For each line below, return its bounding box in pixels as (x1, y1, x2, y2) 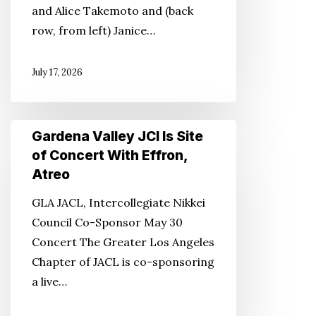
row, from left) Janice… (32, 23, 155, 37)
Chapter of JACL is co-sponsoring (32, 255, 214, 269)
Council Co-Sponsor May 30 (32, 215, 183, 229)
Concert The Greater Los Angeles (32, 235, 214, 249)
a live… (32, 274, 67, 288)
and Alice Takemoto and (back (32, 4, 193, 18)
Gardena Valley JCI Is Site (32, 128, 203, 145)
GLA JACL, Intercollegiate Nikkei (32, 195, 205, 209)
